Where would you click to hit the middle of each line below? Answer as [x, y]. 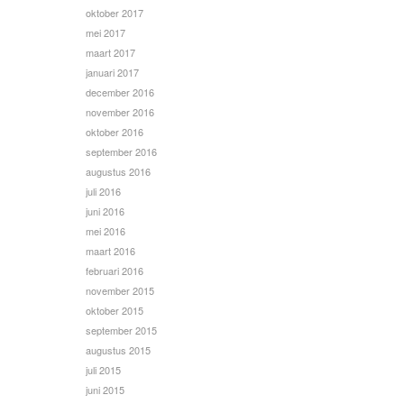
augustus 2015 [118, 350]
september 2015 [121, 331]
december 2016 [120, 92]
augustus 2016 [118, 172]
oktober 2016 [115, 132]
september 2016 [121, 152]
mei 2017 [106, 33]
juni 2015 [105, 390]
